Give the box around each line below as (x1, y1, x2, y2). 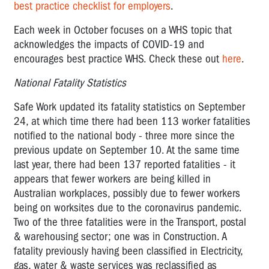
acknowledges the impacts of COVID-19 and (14, 37, 204, 51)
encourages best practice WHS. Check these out (14, 52, 222, 65)
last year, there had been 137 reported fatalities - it (14, 157, 235, 171)
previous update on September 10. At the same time (14, 143, 240, 157)
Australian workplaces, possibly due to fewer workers (14, 186, 240, 200)
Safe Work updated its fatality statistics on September (14, 100, 245, 113)
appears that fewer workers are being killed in (14, 172, 211, 186)
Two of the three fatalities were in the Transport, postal (14, 215, 246, 229)
